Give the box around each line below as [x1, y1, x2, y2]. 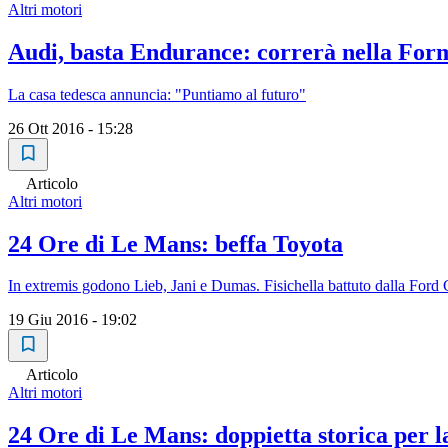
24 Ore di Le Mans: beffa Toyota [8, 230, 343, 257]
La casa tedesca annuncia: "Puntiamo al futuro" [8, 85, 306, 103]
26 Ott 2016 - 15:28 [8, 119, 133, 137]
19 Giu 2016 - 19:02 [8, 311, 137, 329]
